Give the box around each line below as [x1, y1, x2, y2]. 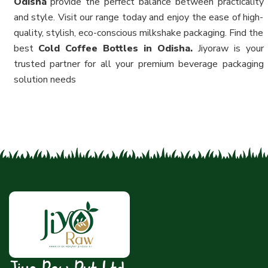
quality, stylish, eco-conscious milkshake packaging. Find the [13, 26, 264, 40]
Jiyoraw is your [197, 42, 264, 56]
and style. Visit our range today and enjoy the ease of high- [13, 11, 264, 25]
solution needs [13, 73, 76, 87]
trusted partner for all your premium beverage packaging [13, 57, 264, 71]
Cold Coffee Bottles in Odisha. [38, 42, 198, 56]
